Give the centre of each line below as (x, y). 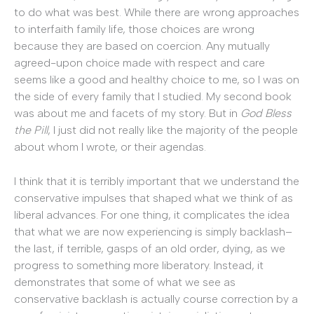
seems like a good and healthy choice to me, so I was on (157, 79)
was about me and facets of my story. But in (127, 113)
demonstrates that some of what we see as (125, 282)
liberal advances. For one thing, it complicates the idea (152, 215)
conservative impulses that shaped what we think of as (153, 198)
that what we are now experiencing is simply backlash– (153, 232)
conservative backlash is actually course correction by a (156, 299)
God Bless (266, 113)
